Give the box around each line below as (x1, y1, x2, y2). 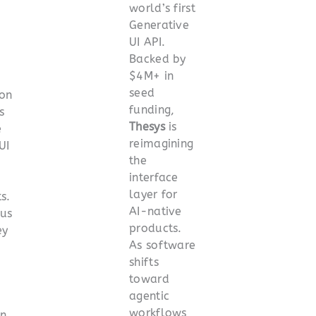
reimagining (129, 136, 194, 150)
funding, (129, 102, 175, 116)
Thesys (129, 119, 165, 133)
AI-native (129, 204, 182, 218)
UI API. (129, 35, 166, 49)
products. (129, 221, 182, 235)
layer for (129, 187, 178, 201)
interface (129, 170, 178, 184)
